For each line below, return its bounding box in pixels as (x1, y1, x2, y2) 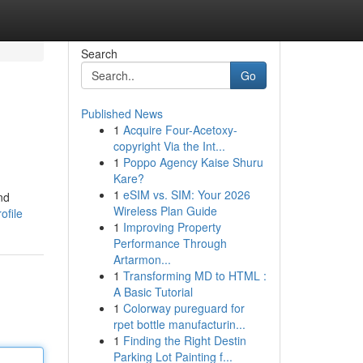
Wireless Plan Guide (113, 203, 217, 219)
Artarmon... (113, 251, 171, 267)
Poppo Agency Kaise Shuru (122, 154, 263, 170)
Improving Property (122, 219, 221, 235)
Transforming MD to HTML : (122, 267, 267, 284)
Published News (80, 105, 163, 122)
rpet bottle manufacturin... (113, 316, 246, 332)
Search (80, 45, 117, 62)
